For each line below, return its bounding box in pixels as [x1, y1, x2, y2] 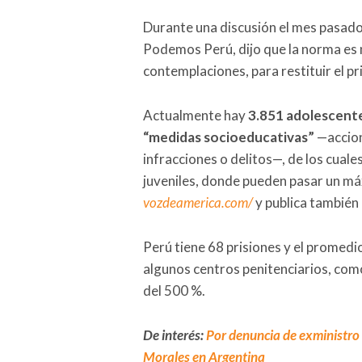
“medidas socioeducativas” [143, 128, 314, 146]
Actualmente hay [143, 107, 248, 124]
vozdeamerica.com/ [143, 194, 253, 212]
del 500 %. [143, 282, 205, 300]
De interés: [143, 326, 206, 344]
